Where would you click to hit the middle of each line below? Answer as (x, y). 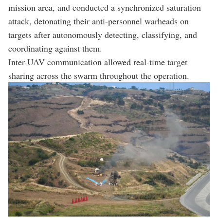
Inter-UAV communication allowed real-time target (98, 62)
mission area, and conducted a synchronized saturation (105, 7)
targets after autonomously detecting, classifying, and (103, 34)
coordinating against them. (55, 48)
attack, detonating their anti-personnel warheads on (99, 21)
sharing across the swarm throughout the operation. (99, 75)
